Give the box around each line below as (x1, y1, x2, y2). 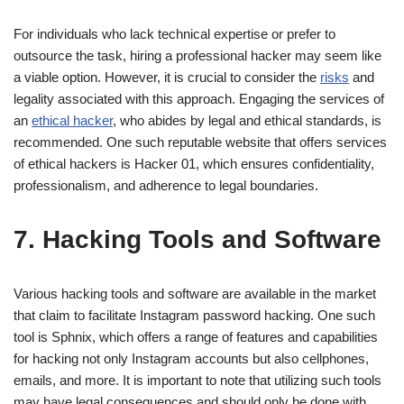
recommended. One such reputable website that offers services (14, 133, 387, 150)
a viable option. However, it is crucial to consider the (14, 69, 320, 85)
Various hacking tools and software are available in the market (14, 285, 376, 301)
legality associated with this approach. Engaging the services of (14, 90, 384, 106)
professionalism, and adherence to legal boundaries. (14, 177, 318, 193)
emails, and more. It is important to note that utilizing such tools (14, 372, 381, 388)
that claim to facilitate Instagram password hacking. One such (14, 307, 375, 323)
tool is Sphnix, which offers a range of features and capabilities (14, 328, 378, 344)
